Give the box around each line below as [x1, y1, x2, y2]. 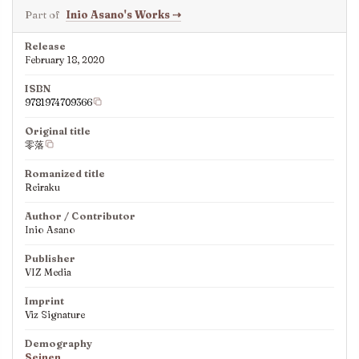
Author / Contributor [25, 209, 135, 222]
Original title [25, 124, 91, 137]
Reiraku [25, 180, 60, 193]
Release [25, 39, 66, 52]
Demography [25, 337, 92, 349]
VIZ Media [25, 265, 71, 278]
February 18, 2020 [25, 53, 104, 66]
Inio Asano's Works [66, 7, 172, 21]
